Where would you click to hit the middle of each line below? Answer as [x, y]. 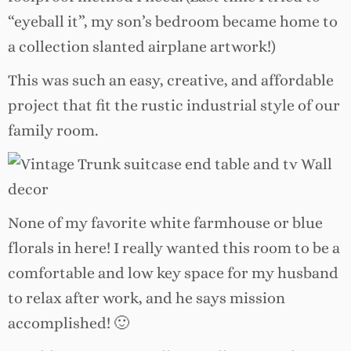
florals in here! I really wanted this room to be [168, 248]
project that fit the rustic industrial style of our [174, 106]
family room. [53, 131]
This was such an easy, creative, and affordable [171, 81]
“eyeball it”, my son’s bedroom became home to [173, 22]
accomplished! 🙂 [69, 324]
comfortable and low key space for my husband [173, 273]
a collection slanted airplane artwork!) [142, 47]
